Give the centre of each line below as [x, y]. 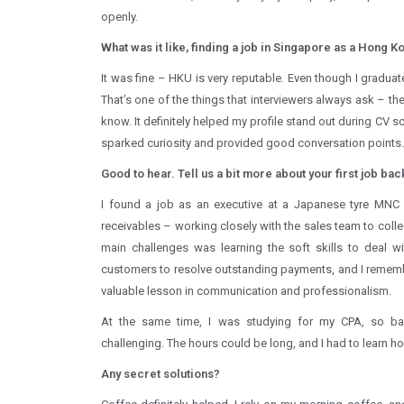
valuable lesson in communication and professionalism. [246, 290]
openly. [119, 16]
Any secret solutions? [161, 373]
